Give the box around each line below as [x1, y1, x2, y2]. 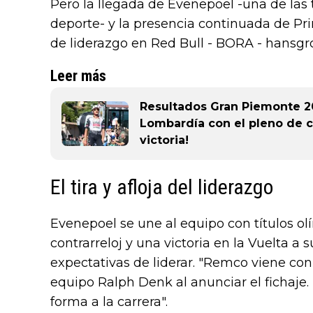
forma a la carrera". [50, 294, 168, 310]
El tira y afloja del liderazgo [50, 175, 273, 200]
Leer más [50, 67, 106, 85]
